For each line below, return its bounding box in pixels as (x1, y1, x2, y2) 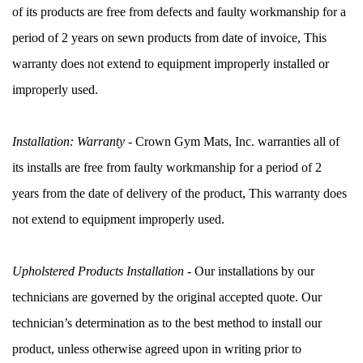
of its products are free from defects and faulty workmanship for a (12, 4, 346, 19)
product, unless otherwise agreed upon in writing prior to (12, 341, 301, 356)
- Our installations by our (184, 263, 314, 278)
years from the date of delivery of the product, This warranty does (12, 186, 347, 200)
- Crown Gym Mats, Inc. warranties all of (125, 134, 340, 148)
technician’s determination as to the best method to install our (12, 315, 322, 330)
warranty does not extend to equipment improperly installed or (12, 56, 329, 70)
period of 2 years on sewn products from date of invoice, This (12, 30, 327, 45)
